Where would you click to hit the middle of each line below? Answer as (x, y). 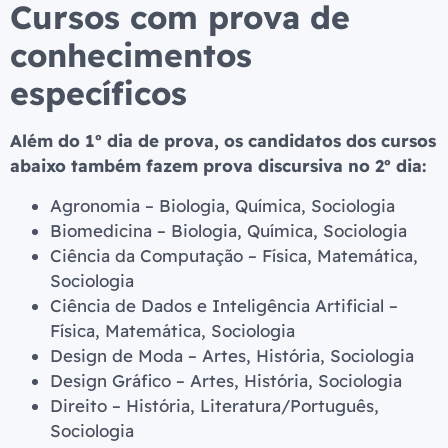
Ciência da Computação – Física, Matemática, (234, 255)
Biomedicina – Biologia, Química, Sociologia (228, 230)
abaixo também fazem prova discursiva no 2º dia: (218, 166)
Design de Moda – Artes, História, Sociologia (232, 355)
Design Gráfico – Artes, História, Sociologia (226, 380)
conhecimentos (131, 55)
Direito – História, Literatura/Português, (214, 405)
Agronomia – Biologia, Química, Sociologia (222, 205)
